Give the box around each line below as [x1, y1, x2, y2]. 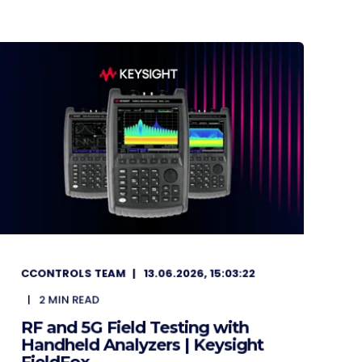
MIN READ [48, 292, 100, 308]
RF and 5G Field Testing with [20, 317, 249, 338]
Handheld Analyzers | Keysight [20, 335, 264, 355]
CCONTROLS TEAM [20, 265, 126, 281]
